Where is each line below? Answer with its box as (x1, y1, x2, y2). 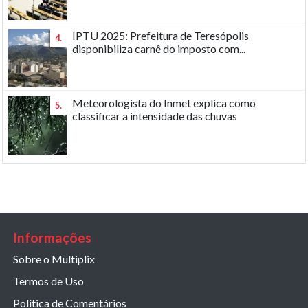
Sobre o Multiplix (13, 252, 95, 266)
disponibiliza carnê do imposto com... (72, 41, 246, 55)
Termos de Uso (13, 274, 84, 288)
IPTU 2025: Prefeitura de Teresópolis (72, 28, 250, 42)
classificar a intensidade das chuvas (72, 109, 238, 122)
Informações (13, 230, 91, 246)
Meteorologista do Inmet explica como (72, 96, 256, 109)
